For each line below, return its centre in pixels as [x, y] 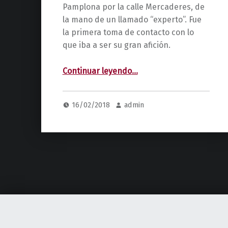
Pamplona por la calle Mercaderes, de [133, 7]
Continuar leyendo [97, 71]
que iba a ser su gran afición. [116, 45]
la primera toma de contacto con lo [128, 33]
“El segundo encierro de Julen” [142, 67]
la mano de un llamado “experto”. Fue [132, 20]
